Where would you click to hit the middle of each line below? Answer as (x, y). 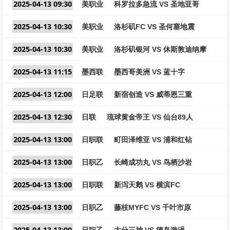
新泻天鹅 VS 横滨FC (147, 185)
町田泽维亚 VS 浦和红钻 (153, 140)
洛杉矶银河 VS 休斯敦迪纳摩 (160, 49)
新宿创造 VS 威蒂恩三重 (153, 94)
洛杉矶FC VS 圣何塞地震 (154, 27)
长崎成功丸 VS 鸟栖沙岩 (153, 162)
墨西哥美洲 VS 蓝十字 (149, 72)
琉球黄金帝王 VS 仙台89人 (150, 117)
